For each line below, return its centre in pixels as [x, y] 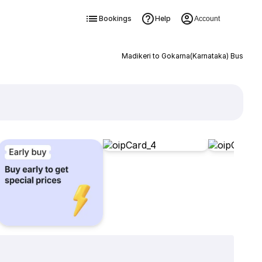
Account [207, 19]
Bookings [115, 18]
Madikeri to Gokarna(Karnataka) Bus [182, 56]
